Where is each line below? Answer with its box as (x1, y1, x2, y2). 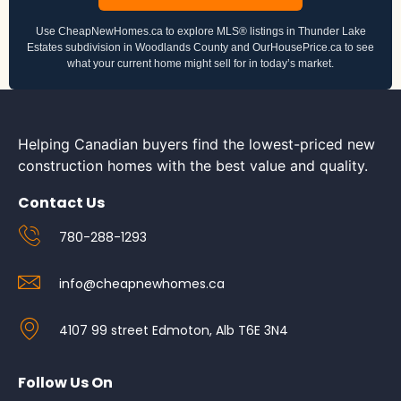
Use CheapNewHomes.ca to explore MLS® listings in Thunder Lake (35, 25, 366, 38)
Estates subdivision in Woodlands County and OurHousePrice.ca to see (27, 41, 374, 55)
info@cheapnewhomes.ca (59, 274, 226, 293)
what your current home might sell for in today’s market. (67, 57, 334, 71)
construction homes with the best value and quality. (18, 157, 368, 175)
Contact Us (18, 192, 105, 213)
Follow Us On (18, 371, 113, 393)
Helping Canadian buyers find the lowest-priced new (18, 135, 375, 154)
